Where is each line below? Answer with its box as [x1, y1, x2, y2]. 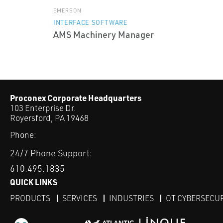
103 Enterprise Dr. [10, 102, 76, 113]
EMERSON [53, 6, 82, 14]
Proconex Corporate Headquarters [10, 92, 141, 103]
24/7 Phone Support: [10, 147, 92, 158]
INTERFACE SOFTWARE [53, 18, 128, 26]
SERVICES [62, 193, 97, 203]
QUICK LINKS [10, 177, 57, 187]
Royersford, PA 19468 [10, 112, 89, 123]
